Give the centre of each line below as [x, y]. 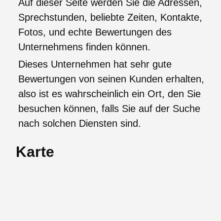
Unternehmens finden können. [84, 47]
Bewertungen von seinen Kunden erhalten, [111, 79]
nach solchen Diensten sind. [80, 123]
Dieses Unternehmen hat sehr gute [95, 64]
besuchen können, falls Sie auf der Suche [109, 108]
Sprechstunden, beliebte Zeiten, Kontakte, [110, 17]
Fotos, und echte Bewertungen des [95, 32]
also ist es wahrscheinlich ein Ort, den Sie [110, 93]
